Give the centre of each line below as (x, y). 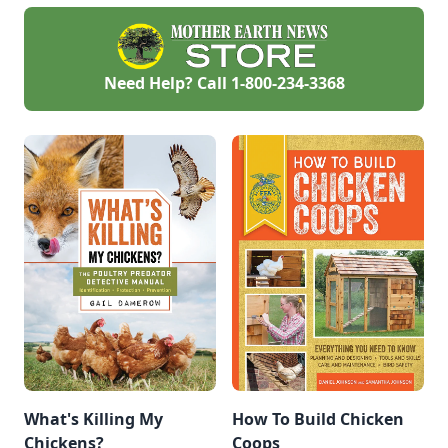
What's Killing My (93, 418)
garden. (55, 22)
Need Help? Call (167, 82)
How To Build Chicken (318, 418)
